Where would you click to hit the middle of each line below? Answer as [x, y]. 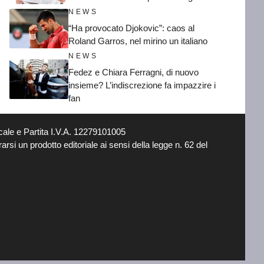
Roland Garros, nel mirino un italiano [138, 41]
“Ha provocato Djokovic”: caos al [131, 28]
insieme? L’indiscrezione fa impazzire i [142, 85]
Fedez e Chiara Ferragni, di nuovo [133, 72]
